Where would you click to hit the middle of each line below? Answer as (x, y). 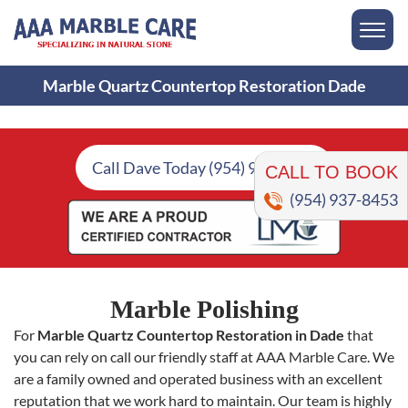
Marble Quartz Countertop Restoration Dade (204, 86)
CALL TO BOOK (331, 148)
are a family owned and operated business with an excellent (198, 379)
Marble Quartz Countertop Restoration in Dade (191, 335)
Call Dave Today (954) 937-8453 (204, 168)
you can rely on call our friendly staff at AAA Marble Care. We (204, 357)
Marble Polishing (204, 310)
